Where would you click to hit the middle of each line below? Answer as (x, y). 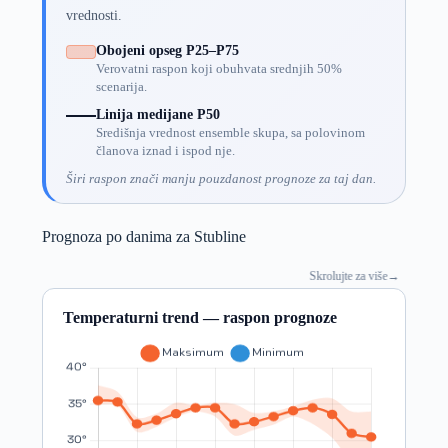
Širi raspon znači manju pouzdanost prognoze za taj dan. (220, 178)
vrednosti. (93, 14)
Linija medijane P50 (157, 114)
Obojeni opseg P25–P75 (167, 50)
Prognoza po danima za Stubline (143, 236)
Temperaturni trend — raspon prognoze (199, 317)
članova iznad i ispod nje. (165, 150)
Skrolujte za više (343, 275)
